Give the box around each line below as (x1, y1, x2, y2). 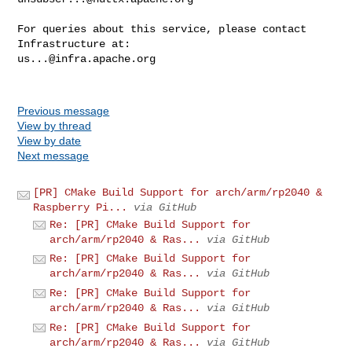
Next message (17, 148, 90, 162)
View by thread (17, 119, 92, 132)
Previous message (17, 104, 110, 117)
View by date (17, 134, 82, 147)
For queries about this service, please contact (17, 22, 307, 35)
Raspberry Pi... (33, 200, 128, 214)
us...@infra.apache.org (17, 52, 156, 65)
